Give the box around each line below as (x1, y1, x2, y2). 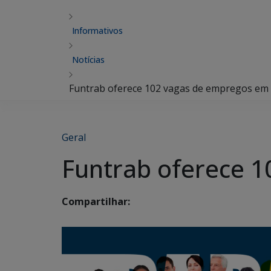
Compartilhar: (62, 195, 130, 209)
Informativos (72, 25, 123, 36)
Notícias (72, 54, 105, 65)
